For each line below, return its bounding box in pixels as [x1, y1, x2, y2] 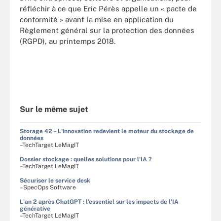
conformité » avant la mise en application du [20, 15, 174, 24]
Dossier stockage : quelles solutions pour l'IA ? [20, 156, 151, 163]
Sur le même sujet [20, 105, 88, 114]
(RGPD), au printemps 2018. [20, 37, 115, 45]
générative [20, 205, 50, 212]
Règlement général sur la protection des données [20, 26, 194, 35]
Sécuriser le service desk [20, 177, 90, 184]
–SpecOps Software [20, 184, 76, 191]
